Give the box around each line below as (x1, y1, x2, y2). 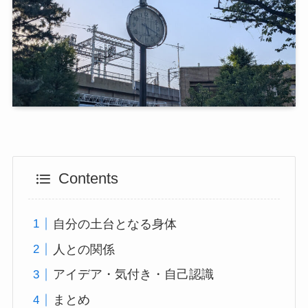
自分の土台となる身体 (53, 217, 177, 231)
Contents (58, 170, 118, 188)
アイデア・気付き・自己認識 (53, 267, 214, 282)
